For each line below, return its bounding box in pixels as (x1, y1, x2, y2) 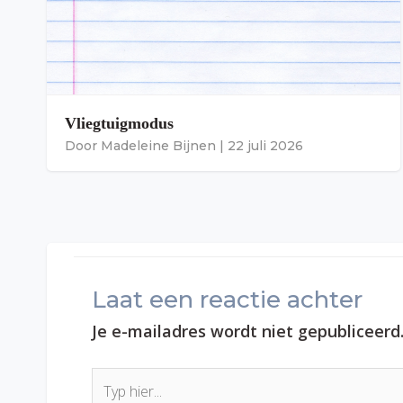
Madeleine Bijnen (101, 137, 216, 154)
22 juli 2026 (228, 137, 303, 154)
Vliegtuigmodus (65, 113, 174, 132)
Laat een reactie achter (92, 284, 363, 314)
